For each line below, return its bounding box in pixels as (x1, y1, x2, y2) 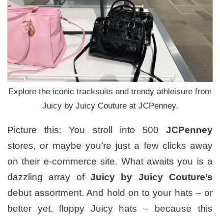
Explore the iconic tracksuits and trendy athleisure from (8, 86, 212, 96)
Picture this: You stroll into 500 (7, 124, 166, 135)
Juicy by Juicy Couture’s (90, 171, 213, 182)
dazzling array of (7, 171, 90, 182)
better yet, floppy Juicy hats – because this (7, 203, 213, 214)
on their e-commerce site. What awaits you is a (7, 156, 213, 166)
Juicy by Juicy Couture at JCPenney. (42, 101, 178, 110)
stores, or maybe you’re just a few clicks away (7, 140, 213, 151)
